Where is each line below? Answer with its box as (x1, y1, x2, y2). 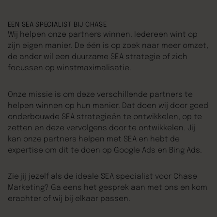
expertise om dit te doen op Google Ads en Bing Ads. (7, 146, 204, 155)
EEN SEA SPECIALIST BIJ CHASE (7, 21, 107, 29)
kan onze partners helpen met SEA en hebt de (7, 135, 180, 143)
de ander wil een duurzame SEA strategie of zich (7, 53, 187, 62)
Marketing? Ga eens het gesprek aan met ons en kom (7, 184, 207, 192)
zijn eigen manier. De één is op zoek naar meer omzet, (7, 42, 208, 50)
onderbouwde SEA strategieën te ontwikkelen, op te (7, 113, 202, 121)
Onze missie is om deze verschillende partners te (7, 91, 193, 99)
